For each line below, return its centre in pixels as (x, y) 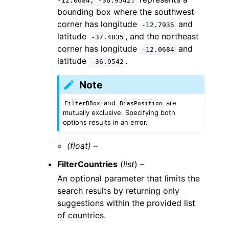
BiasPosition (141, 104)
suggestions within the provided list (126, 203)
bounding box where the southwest (126, 12)
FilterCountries (87, 164)
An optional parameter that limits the (129, 179)
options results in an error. (106, 122)
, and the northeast (162, 37)
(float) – (83, 146)
